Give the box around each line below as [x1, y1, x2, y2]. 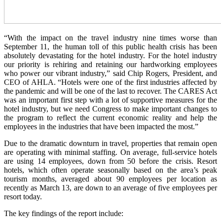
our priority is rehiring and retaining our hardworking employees [4, 60, 217, 69]
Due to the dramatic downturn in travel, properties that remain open [4, 139, 217, 147]
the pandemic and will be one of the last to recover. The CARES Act [4, 87, 217, 95]
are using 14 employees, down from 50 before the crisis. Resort [4, 157, 217, 165]
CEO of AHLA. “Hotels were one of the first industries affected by [4, 78, 217, 86]
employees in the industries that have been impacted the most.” [4, 122, 198, 131]
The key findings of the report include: [4, 209, 123, 218]
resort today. [4, 192, 42, 201]
